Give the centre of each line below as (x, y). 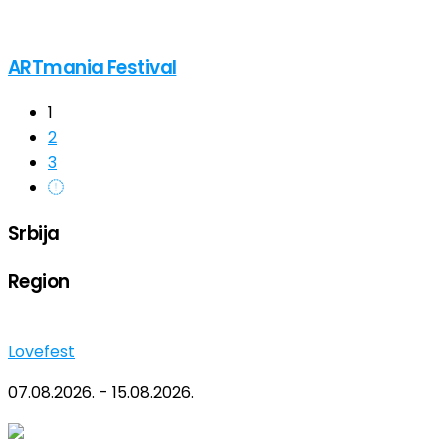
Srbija (34, 233)
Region (39, 281)
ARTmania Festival (92, 67)
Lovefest (41, 352)
